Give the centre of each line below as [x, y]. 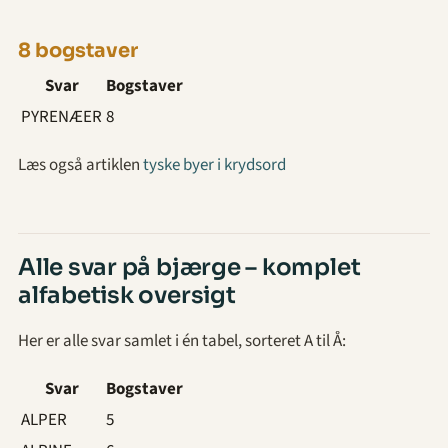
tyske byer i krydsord [214, 165]
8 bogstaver [78, 51]
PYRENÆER [61, 117]
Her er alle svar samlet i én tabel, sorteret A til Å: [182, 340]
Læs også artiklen [80, 165]
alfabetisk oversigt [127, 295]
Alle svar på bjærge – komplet [189, 267]
